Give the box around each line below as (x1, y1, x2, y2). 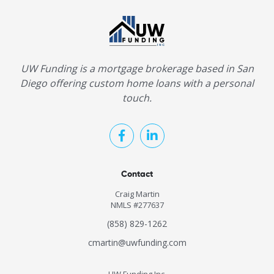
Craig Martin (114, 188, 160, 199)
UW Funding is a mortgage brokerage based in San (20, 61, 254, 75)
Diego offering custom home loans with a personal (20, 76, 254, 90)
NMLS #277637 (110, 199, 164, 210)
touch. (122, 91, 152, 105)
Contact (121, 168, 153, 179)
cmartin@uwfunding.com (87, 236, 187, 248)
